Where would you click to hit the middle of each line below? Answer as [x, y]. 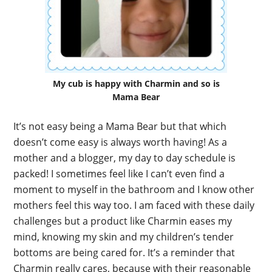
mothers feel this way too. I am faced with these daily [134, 205]
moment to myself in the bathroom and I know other [134, 189]
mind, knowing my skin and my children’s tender [124, 237]
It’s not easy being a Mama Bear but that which [120, 126]
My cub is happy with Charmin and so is [136, 83]
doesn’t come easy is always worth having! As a [121, 142]
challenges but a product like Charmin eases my [123, 221]
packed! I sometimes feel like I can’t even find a [119, 174]
